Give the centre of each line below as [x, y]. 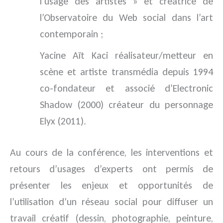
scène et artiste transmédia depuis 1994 [126, 72]
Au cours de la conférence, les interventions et [111, 152]
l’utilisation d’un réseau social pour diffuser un [111, 202]
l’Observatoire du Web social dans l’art [126, 17]
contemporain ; [71, 34]
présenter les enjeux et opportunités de [111, 185]
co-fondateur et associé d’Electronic [126, 88]
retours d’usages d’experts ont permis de [111, 169]
